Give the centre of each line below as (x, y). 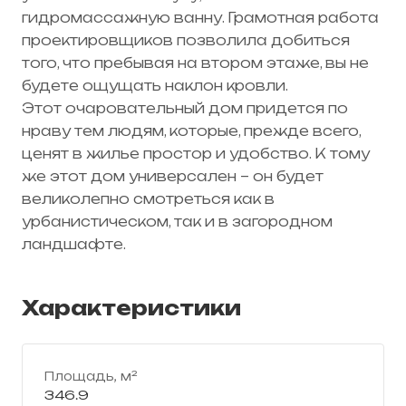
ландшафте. (77, 244)
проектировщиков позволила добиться (186, 40)
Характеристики (131, 308)
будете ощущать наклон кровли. (155, 85)
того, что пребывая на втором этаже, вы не (195, 63)
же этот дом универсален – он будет (173, 176)
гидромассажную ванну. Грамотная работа (200, 17)
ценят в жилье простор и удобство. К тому (196, 153)
